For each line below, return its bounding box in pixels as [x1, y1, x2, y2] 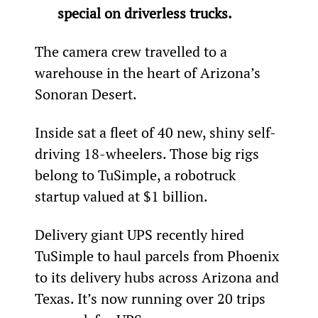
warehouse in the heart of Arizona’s [34, 62, 264, 82]
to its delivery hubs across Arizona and [34, 267, 283, 287]
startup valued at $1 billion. [34, 186, 208, 206]
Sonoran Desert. [34, 84, 137, 104]
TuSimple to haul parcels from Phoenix [34, 246, 283, 265]
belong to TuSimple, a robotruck [34, 165, 239, 185]
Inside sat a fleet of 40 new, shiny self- [34, 122, 276, 142]
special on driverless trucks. [57, 3, 232, 23]
